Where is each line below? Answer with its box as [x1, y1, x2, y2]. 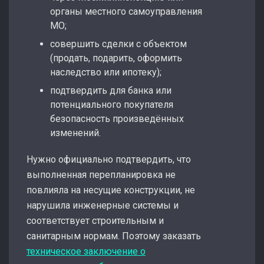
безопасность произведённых [50, 113, 184, 124]
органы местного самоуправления [50, 5, 202, 17]
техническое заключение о [27, 245, 146, 257]
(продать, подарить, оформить [50, 52, 182, 64]
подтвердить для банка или [50, 84, 171, 96]
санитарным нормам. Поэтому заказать [27, 230, 201, 242]
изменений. [50, 127, 101, 138]
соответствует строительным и [27, 214, 164, 226]
